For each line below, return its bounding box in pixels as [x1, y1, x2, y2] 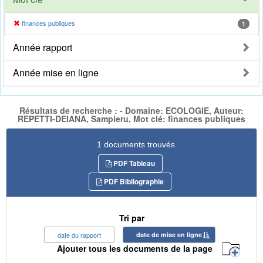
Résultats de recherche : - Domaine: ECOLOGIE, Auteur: [19, 104, 244, 117]
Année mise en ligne [13, 66, 99, 80]
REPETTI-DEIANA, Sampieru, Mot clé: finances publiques [18, 113, 245, 125]
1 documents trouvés [97, 139, 175, 149]
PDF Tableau [111, 157, 155, 168]
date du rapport [58, 230, 101, 240]
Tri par [119, 211, 144, 224]
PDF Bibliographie [102, 176, 164, 187]
